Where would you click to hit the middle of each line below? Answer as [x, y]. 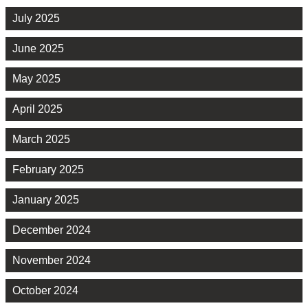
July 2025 [36, 19]
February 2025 [48, 170]
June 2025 [38, 49]
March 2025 [41, 140]
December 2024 [52, 230]
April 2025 [37, 109]
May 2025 [36, 79]
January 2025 [46, 200]
